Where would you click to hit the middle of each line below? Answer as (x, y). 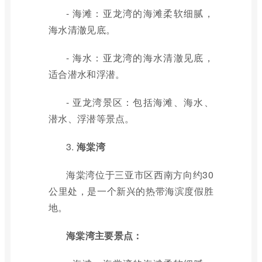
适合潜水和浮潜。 (87, 74)
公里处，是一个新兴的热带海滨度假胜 (131, 191)
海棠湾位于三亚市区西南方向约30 (140, 175)
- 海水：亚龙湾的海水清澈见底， (140, 58)
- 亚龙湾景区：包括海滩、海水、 (140, 102)
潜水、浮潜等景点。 (92, 118)
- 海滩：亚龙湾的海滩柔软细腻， (140, 13)
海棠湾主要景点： (104, 235)
